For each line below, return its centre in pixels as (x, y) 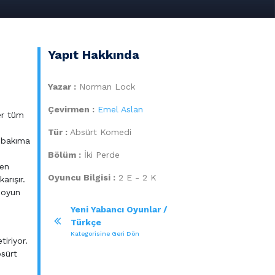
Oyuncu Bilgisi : (82, 177)
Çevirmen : (71, 109)
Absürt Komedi (101, 132)
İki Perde (102, 154)
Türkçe (86, 222)
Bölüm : (64, 154)
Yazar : (62, 86)
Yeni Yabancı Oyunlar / (119, 209)
